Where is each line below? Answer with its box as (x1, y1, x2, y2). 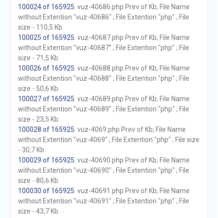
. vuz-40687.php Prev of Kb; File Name (74, 34, 190, 41)
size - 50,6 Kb (18, 85, 58, 92)
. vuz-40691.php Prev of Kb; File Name (74, 187, 190, 195)
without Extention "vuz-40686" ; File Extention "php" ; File (18, 13, 189, 21)
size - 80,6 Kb (18, 177, 58, 184)
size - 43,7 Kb (18, 207, 58, 215)
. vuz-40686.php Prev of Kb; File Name (74, 3, 190, 11)
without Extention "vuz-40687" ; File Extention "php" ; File (18, 44, 189, 52)
